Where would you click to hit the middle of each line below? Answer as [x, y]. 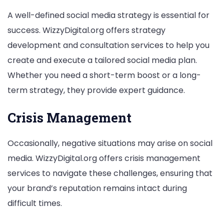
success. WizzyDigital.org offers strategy [86, 30]
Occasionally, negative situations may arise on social [110, 143]
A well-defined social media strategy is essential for [108, 15]
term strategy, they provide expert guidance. [96, 90]
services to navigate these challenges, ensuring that [110, 173]
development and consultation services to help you [108, 45]
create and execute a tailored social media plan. [102, 60]
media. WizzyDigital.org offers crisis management [104, 158]
